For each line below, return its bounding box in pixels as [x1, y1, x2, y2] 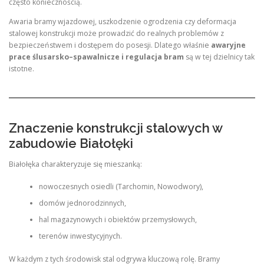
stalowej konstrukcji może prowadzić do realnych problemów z [9, 28, 224, 39]
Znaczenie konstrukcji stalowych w [9, 120, 222, 136]
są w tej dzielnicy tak [184, 52, 255, 62]
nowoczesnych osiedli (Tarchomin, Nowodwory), [38, 181, 203, 192]
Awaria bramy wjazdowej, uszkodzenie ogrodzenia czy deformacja [9, 16, 236, 27]
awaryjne [211, 40, 246, 51]
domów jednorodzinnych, [38, 198, 126, 209]
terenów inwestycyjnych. [38, 231, 122, 242]
